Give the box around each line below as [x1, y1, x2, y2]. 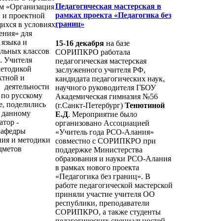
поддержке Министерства [55, 146, 143, 154]
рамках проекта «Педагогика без [55, 10, 171, 19]
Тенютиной [125, 101, 165, 110]
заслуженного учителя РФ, [55, 66, 146, 74]
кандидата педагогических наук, [55, 74, 165, 83]
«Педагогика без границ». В [55, 172, 150, 181]
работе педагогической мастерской [55, 181, 173, 190]
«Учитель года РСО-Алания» [55, 128, 154, 137]
